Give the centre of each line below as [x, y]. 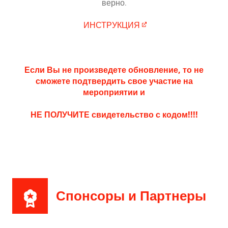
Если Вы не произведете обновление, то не [114, 70]
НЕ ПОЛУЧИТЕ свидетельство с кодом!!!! [114, 115]
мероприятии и [114, 92]
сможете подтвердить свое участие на [114, 81]
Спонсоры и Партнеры [131, 196]
